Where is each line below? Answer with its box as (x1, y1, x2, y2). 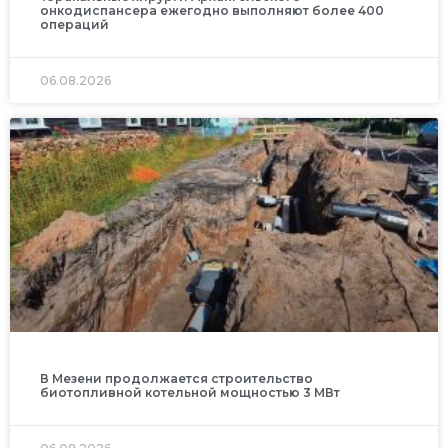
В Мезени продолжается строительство (40, 370, 313, 386)
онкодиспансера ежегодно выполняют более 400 (40, 2, 384, 18)
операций (40, 16, 109, 32)
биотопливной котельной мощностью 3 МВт (40, 384, 340, 400)
